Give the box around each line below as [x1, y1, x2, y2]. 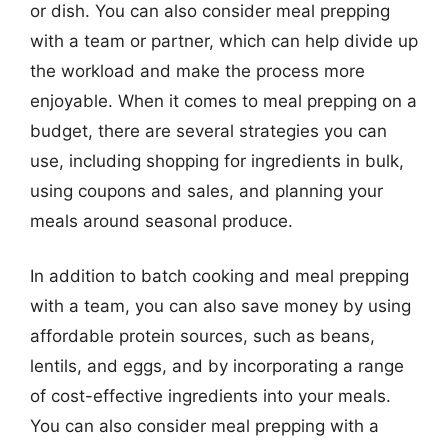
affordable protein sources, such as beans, [30, 326, 375, 346]
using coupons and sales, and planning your [30, 180, 383, 201]
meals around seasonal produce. [30, 210, 293, 231]
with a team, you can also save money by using [30, 296, 411, 316]
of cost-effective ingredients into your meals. [30, 386, 391, 406]
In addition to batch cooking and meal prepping [30, 266, 409, 286]
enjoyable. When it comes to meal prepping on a [30, 90, 417, 111]
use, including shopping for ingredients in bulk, [30, 150, 404, 171]
